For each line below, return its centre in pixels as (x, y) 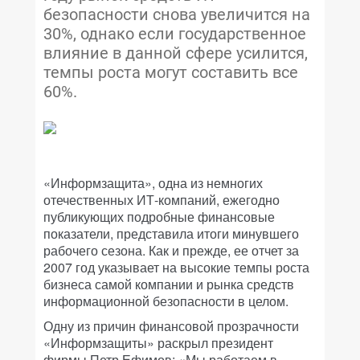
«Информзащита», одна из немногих (153, 183)
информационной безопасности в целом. (166, 301)
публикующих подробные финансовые (159, 217)
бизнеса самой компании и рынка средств (169, 284)
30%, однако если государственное (175, 34)
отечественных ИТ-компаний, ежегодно (162, 200)
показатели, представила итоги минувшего (171, 233)
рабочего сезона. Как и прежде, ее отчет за (171, 250)
